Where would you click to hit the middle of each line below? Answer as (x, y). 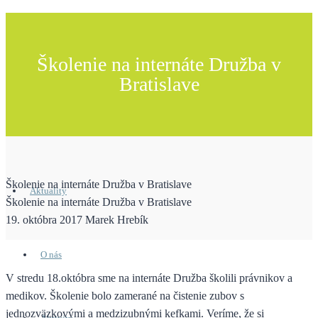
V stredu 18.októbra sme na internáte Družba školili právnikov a (149, 278)
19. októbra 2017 (44, 219)
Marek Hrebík (117, 219)
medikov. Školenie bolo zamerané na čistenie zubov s (125, 295)
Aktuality (48, 191)
